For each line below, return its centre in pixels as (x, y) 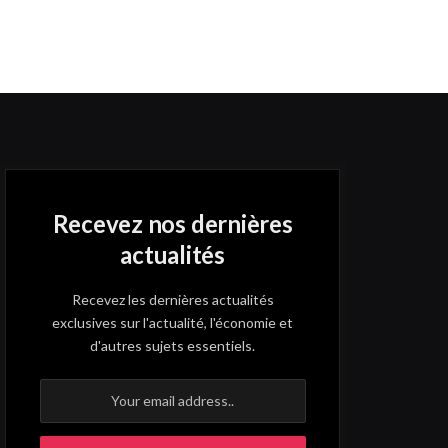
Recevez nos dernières (172, 223)
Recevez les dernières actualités (172, 299)
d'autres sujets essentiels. (173, 345)
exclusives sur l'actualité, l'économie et (173, 322)
